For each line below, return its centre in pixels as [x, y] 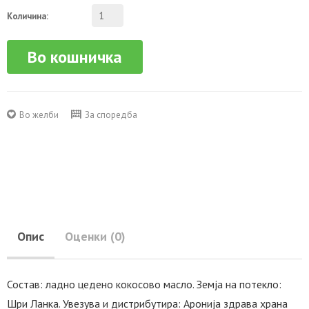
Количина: [28, 16]
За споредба [111, 115]
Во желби [39, 115]
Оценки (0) [95, 237]
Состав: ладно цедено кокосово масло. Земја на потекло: [144, 285]
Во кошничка [75, 57]
